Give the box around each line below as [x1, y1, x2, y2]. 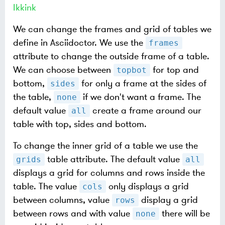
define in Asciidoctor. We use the [13, 36, 146, 49]
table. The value [13, 180, 79, 192]
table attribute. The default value [44, 153, 182, 165]
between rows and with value [13, 207, 133, 219]
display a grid [138, 193, 198, 206]
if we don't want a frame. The [80, 90, 201, 103]
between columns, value [13, 193, 112, 206]
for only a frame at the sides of [78, 77, 206, 89]
